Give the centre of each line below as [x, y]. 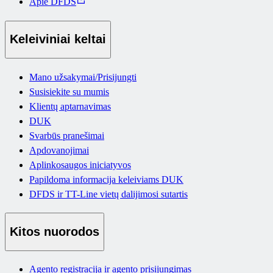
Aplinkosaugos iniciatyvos [80, 165]
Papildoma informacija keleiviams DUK [106, 179]
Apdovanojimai [59, 150]
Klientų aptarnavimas [70, 106]
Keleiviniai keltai [58, 39]
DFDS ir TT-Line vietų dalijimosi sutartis [108, 194]
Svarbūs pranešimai [67, 135]
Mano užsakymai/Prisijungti [83, 77]
